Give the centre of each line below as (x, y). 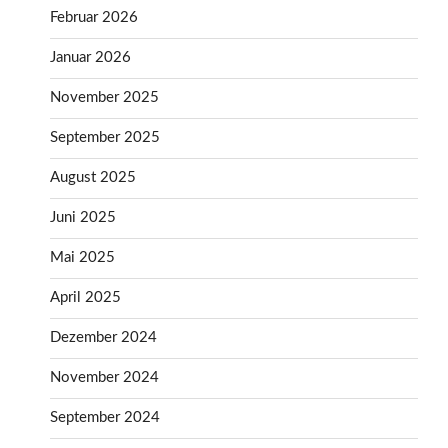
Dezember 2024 (103, 338)
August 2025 (93, 178)
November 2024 (104, 378)
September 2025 (105, 138)
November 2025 (104, 98)
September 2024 (105, 418)
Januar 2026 (90, 58)
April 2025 (85, 298)
